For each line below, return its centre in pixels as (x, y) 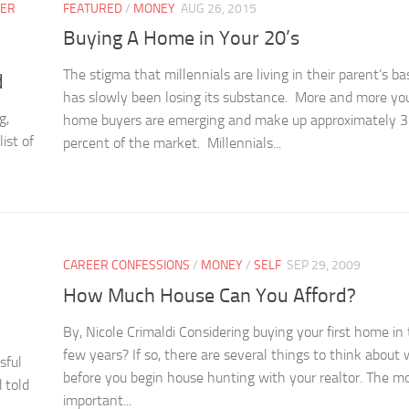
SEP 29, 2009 (324, 266)
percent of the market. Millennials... (172, 143)
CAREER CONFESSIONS (126, 266)
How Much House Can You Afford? (210, 295)
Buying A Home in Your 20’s (181, 39)
